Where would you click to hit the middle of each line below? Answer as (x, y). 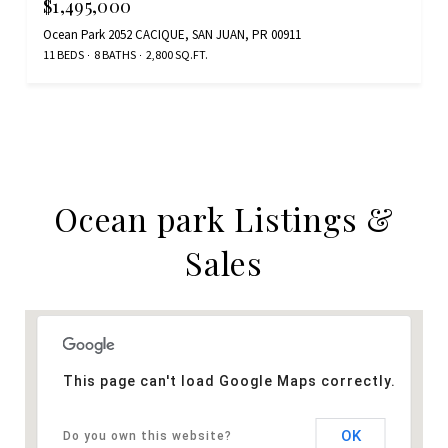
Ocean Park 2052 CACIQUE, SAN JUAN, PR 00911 (172, 35)
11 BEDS (63, 55)
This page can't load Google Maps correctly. (229, 381)
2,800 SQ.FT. (177, 55)
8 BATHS (115, 55)
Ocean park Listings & (224, 219)
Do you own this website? (147, 436)
